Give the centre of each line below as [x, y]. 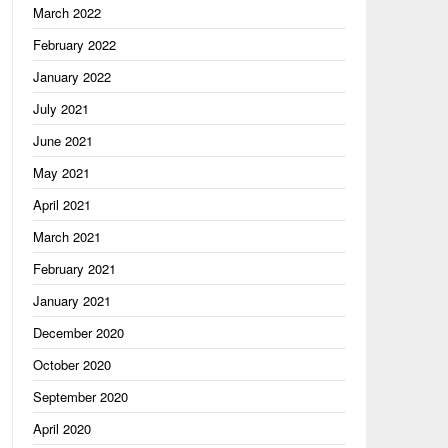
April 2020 [61, 428]
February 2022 [74, 44]
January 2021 [71, 300]
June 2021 [62, 140]
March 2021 [66, 236]
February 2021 [74, 268]
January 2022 [71, 76]
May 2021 [61, 172]
